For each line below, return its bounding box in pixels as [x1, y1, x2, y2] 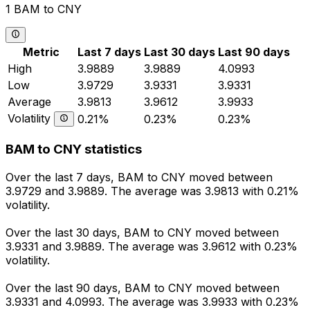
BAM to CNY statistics [6, 141, 142, 158]
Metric [23, 44, 60, 59]
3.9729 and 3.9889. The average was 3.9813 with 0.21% [6, 184, 299, 199]
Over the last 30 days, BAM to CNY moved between [6, 226, 279, 240]
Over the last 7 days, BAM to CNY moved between [6, 170, 273, 185]
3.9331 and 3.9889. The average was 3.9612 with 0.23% [6, 239, 298, 254]
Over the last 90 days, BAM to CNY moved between [6, 281, 280, 295]
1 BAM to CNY [6, 2, 82, 17]
